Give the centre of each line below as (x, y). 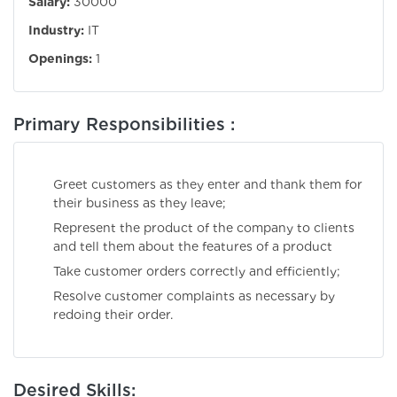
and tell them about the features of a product (193, 247)
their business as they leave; (140, 203)
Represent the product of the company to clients (204, 228)
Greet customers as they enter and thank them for (208, 185)
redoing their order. (113, 315)
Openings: (60, 59)
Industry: (56, 31)
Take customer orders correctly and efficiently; (197, 272)
